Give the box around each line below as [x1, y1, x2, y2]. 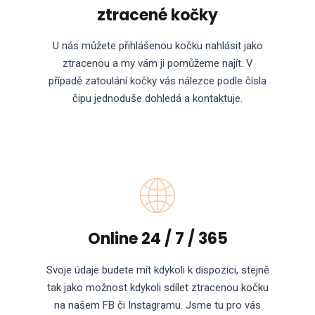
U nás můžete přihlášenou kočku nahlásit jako [52, 39, 263, 53]
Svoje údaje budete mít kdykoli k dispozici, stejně [46, 263, 269, 276]
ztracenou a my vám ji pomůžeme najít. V [62, 57, 253, 70]
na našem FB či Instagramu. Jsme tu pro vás [54, 298, 261, 311]
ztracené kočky [97, 4, 218, 27]
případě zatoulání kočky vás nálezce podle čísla [49, 75, 266, 88]
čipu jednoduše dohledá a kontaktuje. [72, 92, 243, 105]
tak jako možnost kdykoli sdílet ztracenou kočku [46, 281, 269, 294]
